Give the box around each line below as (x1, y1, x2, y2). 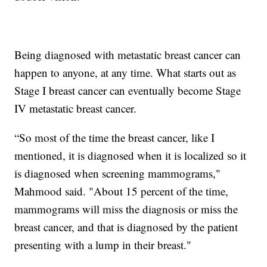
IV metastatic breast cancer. (14, 100, 137, 116)
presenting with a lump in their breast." (14, 237, 192, 252)
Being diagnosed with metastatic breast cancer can (14, 46, 241, 62)
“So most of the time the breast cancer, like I (14, 129, 215, 145)
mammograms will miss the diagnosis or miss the (14, 201, 238, 216)
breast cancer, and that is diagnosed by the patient (14, 219, 238, 234)
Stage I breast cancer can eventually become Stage (14, 82, 241, 98)
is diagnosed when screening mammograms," (14, 165, 221, 181)
